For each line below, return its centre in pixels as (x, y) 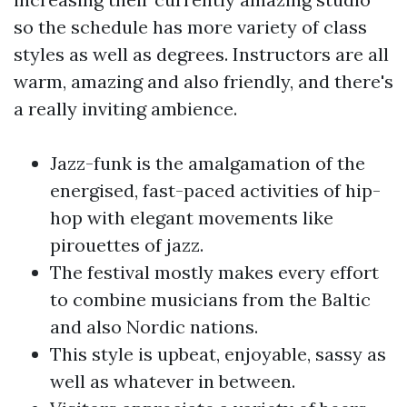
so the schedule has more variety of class (190, 27)
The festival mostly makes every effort (214, 272)
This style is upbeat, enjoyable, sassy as (218, 354)
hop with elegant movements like (192, 218)
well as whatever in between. (173, 381)
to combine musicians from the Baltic (210, 299)
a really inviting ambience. (125, 109)
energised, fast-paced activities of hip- (215, 190)
